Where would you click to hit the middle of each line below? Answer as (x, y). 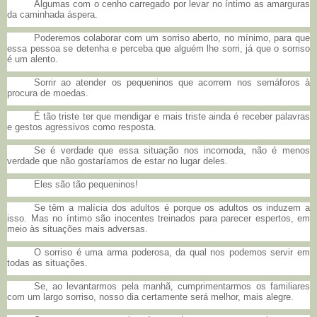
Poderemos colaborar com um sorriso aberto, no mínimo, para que (172, 38)
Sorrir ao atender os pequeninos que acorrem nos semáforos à (172, 83)
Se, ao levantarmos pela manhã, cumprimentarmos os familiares (172, 287)
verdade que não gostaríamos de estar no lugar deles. (117, 161)
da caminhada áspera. (52, 15)
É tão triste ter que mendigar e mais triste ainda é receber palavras (172, 117)
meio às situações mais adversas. (77, 229)
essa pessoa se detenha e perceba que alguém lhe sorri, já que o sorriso (158, 49)
